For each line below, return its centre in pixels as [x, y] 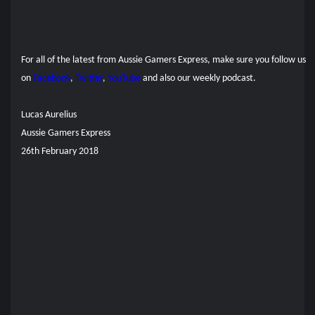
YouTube [124, 78]
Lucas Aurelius [49, 115]
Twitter [89, 78]
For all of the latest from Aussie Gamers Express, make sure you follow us [163, 60]
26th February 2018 [60, 151]
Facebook [52, 78]
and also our [168, 78]
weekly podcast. [224, 78]
